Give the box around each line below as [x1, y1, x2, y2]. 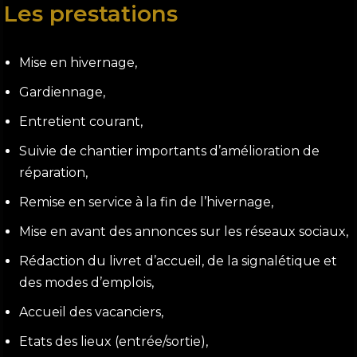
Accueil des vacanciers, [19, 304, 164, 320]
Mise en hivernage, [19, 55, 138, 70]
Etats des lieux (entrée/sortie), [19, 334, 209, 349]
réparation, [19, 165, 88, 180]
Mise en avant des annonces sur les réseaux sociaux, [19, 224, 349, 239]
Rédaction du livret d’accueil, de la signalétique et [19, 253, 338, 269]
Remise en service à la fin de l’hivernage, [19, 194, 274, 210]
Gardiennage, [19, 84, 106, 100]
